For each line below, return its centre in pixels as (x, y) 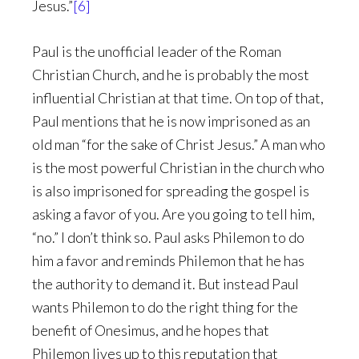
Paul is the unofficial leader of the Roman (157, 51)
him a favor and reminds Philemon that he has (168, 260)
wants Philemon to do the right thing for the (165, 307)
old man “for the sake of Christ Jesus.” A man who (179, 144)
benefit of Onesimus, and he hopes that (151, 330)
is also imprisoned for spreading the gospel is (171, 191)
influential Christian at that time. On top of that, (178, 98)
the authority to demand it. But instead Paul (165, 284)
